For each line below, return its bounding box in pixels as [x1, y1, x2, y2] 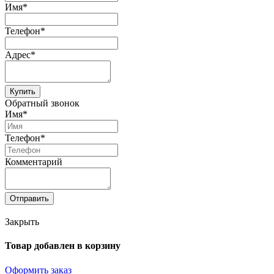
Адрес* [5, 50, 35, 61]
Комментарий [5, 157, 62, 168]
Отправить [10, 194, 49, 204]
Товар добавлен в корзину [5, 240, 120, 251]
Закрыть [5, 216, 39, 227]
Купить [10, 87, 35, 97]
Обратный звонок [5, 98, 80, 109]
